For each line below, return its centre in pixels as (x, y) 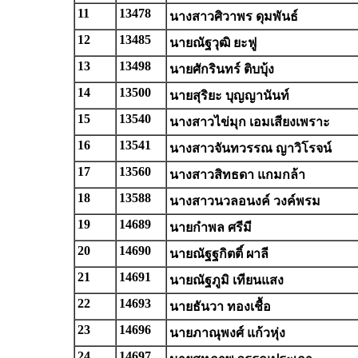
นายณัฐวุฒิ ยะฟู (213, 43)
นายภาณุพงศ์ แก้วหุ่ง (227, 333)
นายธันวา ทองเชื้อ (220, 306)
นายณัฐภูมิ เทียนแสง (227, 280)
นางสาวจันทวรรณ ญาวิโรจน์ (251, 148)
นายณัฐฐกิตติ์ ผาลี (219, 254)
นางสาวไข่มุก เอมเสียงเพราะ (250, 122)
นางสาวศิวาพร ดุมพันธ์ (234, 16)
